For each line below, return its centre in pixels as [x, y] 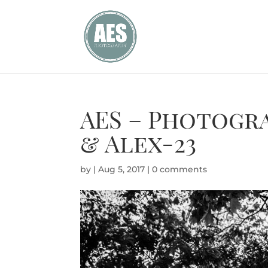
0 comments [180, 169]
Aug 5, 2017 [122, 169]
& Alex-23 [138, 143]
